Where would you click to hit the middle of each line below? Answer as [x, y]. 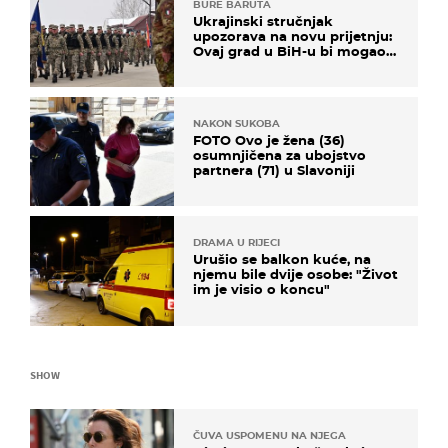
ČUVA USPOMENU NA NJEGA [269, 435]
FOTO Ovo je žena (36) [269, 140]
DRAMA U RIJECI [236, 243]
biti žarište [229, 65]
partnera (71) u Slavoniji [274, 170]
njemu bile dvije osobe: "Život [295, 274]
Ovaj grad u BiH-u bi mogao [289, 50]
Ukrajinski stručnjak [263, 20]
